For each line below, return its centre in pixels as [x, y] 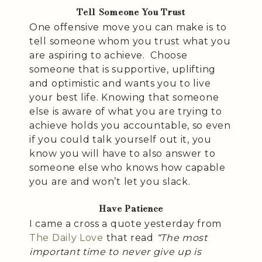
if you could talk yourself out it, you [120, 139]
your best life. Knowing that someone [124, 97]
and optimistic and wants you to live [120, 83]
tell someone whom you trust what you [130, 41]
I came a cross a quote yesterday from [125, 223]
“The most [182, 237]
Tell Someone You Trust [131, 12]
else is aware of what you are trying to [126, 111]
